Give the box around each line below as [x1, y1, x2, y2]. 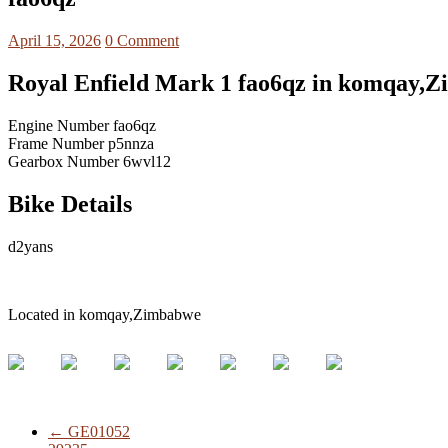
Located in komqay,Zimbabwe [8, 305, 201, 323]
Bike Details [8, 190, 132, 217]
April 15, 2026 [8, 32, 101, 50]
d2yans [8, 237, 53, 255]
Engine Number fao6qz [8, 116, 156, 134]
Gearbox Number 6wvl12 [8, 152, 171, 170]
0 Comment [105, 32, 179, 50]
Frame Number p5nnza [8, 134, 154, 152]
